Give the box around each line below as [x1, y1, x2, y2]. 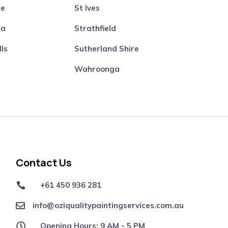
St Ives [74, 3, 100, 13]
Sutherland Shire [74, 43, 139, 53]
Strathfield [74, 23, 116, 33]
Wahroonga [74, 64, 120, 74]
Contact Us [16, 156, 72, 170]
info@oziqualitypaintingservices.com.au [33, 201, 184, 211]
